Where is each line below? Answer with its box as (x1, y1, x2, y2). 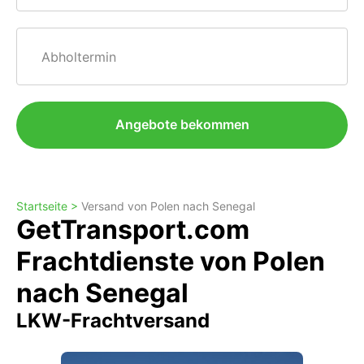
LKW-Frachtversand (16, 309, 210, 332)
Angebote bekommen (115, 116, 249, 132)
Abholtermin (41, 49, 117, 65)
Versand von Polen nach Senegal (81, 199, 255, 213)
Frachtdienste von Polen (16, 245, 325, 277)
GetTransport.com (16, 214, 249, 245)
